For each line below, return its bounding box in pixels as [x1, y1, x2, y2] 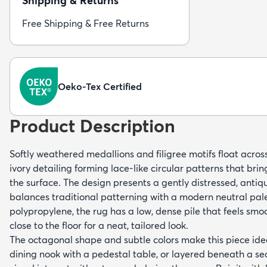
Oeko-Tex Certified [58, 80, 142, 92]
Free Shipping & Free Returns [22, 17, 149, 29]
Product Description [10, 115, 175, 137]
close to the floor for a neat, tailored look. [10, 219, 188, 231]
